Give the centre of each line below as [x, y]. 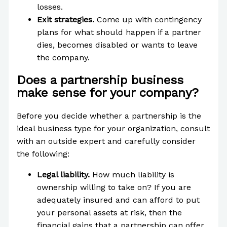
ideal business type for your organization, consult [113, 128]
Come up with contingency [149, 19]
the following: [43, 154]
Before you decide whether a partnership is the [109, 116]
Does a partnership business [100, 80]
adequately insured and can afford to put [118, 200]
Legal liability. [64, 174]
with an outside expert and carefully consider [106, 141]
